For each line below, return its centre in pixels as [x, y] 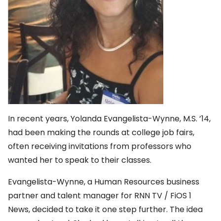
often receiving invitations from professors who [100, 147]
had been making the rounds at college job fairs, [101, 133]
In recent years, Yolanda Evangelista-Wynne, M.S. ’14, [109, 119]
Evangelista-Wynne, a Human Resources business [104, 182]
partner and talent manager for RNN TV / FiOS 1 [100, 196]
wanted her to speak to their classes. [80, 160]
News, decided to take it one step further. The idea [105, 210]
